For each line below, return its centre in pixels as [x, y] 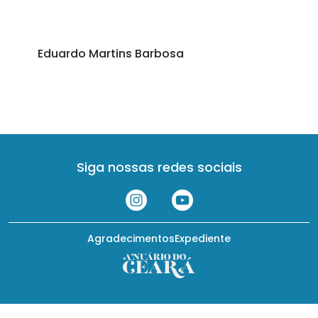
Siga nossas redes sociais [159, 167]
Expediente [203, 238]
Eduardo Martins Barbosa [110, 54]
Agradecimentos [131, 238]
